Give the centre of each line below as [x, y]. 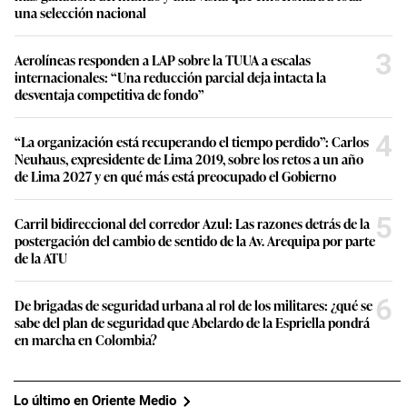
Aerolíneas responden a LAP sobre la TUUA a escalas [163, 59]
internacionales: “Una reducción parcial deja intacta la [170, 76]
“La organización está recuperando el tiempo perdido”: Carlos [192, 141]
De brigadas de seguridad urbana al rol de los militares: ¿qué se [194, 304]
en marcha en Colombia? [86, 339]
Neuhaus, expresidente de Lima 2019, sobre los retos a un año [189, 158]
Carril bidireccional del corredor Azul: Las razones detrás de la [192, 223]
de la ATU [41, 257]
